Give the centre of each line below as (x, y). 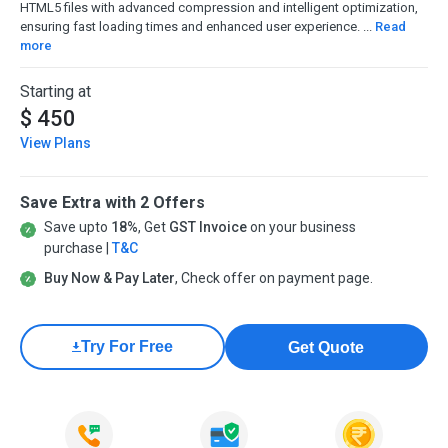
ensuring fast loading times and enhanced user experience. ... (197, 27)
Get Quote (326, 347)
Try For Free (126, 347)
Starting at (55, 92)
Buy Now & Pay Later (109, 278)
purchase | (77, 248)
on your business (301, 227)
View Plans (55, 143)
